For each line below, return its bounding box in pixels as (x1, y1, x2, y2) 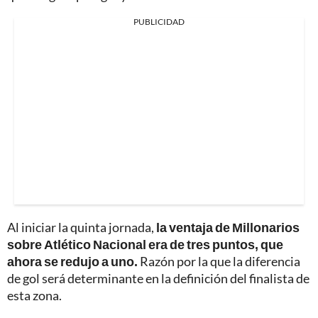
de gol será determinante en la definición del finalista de (7, 270, 309, 287)
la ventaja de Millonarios (156, 219, 300, 236)
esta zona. (7, 287, 62, 304)
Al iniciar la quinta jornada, (7, 219, 156, 236)
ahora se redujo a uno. (7, 253, 138, 270)
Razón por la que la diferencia (138, 253, 300, 270)
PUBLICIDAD (133, 16, 185, 28)
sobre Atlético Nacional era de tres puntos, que (7, 236, 283, 253)
